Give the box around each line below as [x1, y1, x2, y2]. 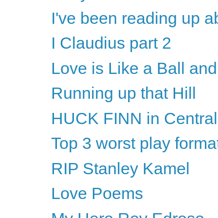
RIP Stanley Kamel [51, 159, 190, 178]
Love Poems [51, 184, 143, 203]
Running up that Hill [51, 84, 196, 103]
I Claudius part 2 [51, 34, 171, 53]
